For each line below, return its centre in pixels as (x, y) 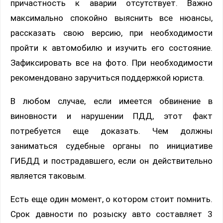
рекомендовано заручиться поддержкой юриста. (108, 77)
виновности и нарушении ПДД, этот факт (111, 116)
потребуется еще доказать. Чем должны (111, 131)
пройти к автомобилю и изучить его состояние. (111, 48)
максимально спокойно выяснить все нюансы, (111, 18)
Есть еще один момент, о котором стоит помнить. (111, 199)
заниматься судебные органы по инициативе (111, 146)
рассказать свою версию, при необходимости (111, 33)
